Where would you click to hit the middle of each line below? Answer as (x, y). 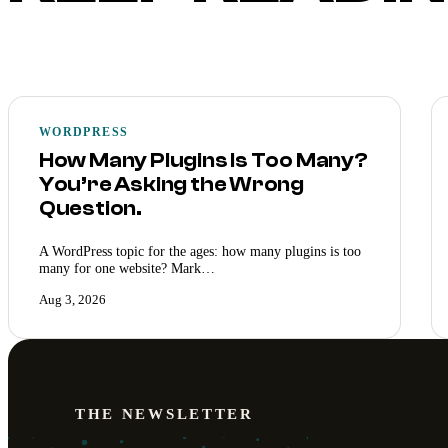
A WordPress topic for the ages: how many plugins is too (199, 250)
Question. (90, 208)
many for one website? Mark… (126, 267)
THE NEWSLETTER (164, 413)
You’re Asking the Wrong (171, 184)
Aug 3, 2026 (72, 299)
